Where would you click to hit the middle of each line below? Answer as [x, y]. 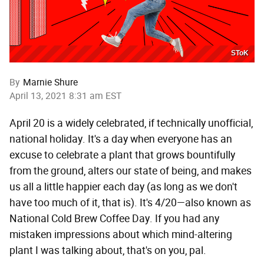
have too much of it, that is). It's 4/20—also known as [130, 203]
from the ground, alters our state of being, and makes [131, 171]
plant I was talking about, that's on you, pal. [108, 251]
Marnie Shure [50, 82]
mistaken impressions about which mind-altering [121, 235]
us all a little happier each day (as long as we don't [123, 187]
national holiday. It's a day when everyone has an [121, 139]
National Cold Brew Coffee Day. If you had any [114, 219]
